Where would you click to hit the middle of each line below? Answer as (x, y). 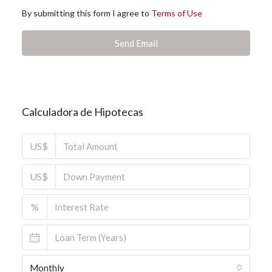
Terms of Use (177, 13)
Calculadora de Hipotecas (83, 112)
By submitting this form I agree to (87, 13)
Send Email (136, 43)
